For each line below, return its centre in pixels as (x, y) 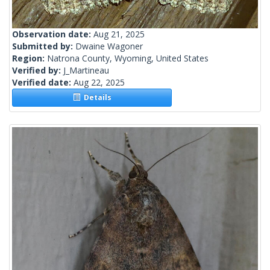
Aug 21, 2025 (119, 34)
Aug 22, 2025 (99, 83)
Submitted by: (44, 46)
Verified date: (43, 83)
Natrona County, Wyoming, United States (128, 58)
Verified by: (38, 71)
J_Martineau (86, 71)
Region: (30, 58)
